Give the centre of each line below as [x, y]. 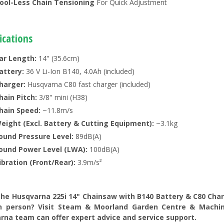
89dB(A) [87, 136]
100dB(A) [103, 149]
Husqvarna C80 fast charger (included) [88, 84]
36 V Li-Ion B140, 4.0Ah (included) [79, 71]
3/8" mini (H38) [62, 97]
